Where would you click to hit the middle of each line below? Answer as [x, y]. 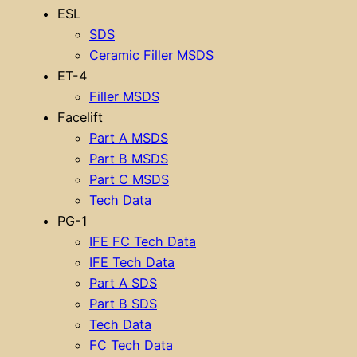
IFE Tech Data [132, 263]
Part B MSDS [129, 159]
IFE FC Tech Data [143, 242]
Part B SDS [123, 304]
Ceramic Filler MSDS [151, 55]
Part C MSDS [129, 180]
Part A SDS [123, 283]
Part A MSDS [129, 138]
